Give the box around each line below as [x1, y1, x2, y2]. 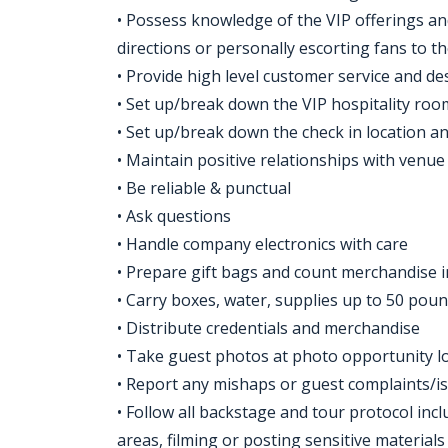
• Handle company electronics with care [117, 233, 408, 255]
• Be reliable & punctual [117, 177, 291, 199]
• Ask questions [117, 205, 231, 227]
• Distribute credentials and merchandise [117, 317, 420, 339]
